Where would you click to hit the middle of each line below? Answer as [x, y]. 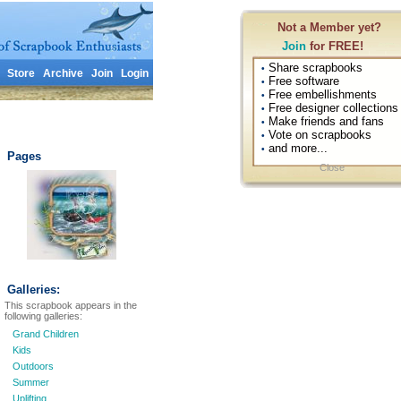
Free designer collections [332, 108]
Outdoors [33, 366]
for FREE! [335, 46]
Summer [31, 382]
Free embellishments [321, 94]
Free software [302, 81]
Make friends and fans [324, 121]
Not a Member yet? [329, 27]
